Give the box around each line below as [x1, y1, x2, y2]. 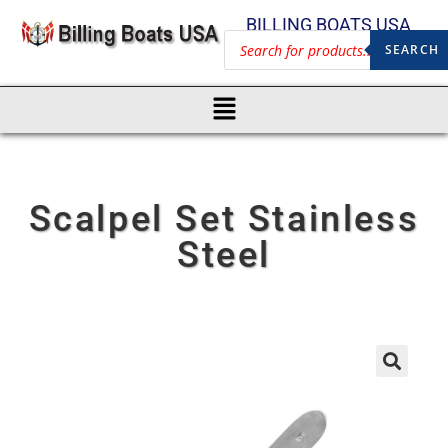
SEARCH [384, 41, 439, 58]
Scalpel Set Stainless [28, 197, 420, 240]
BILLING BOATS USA [245, 14, 411, 35]
